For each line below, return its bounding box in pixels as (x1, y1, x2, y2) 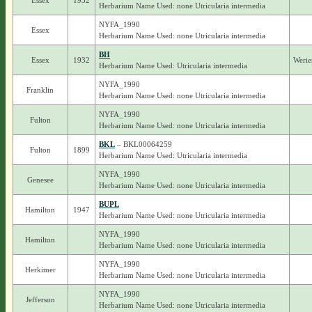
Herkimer (24, 265, 56, 274)
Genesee (26, 175, 54, 184)
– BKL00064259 (114, 140, 172, 148)
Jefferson (25, 295, 55, 304)
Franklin (26, 86, 54, 94)
